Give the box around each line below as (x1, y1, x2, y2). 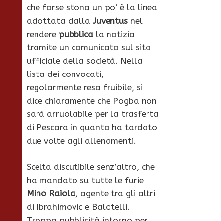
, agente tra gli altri (75, 188, 155, 198)
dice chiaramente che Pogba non (27, 96, 157, 106)
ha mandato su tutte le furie (27, 175, 144, 185)
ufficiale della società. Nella (27, 56, 143, 66)
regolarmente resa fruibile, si (27, 82, 143, 93)
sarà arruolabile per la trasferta (27, 109, 159, 119)
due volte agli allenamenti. (27, 136, 136, 146)
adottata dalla (27, 16, 93, 26)
